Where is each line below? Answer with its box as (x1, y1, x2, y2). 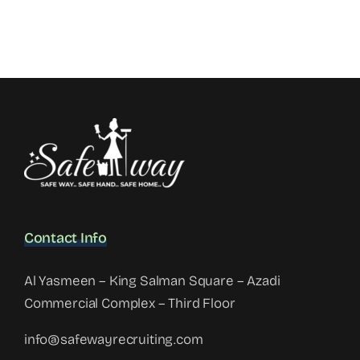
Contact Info (24, 228, 107, 247)
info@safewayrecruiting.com (24, 330, 203, 348)
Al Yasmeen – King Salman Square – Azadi (24, 272, 280, 289)
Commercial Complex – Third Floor (24, 294, 235, 312)
